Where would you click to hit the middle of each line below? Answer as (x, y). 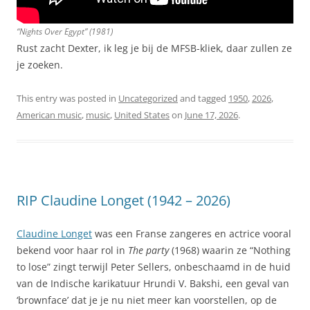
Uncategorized (148, 98)
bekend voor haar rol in (72, 250)
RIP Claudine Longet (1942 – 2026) (124, 200)
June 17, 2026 (211, 115)
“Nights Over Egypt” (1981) (65, 31)
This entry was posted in (67, 98)
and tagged (203, 98)
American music (49, 115)
